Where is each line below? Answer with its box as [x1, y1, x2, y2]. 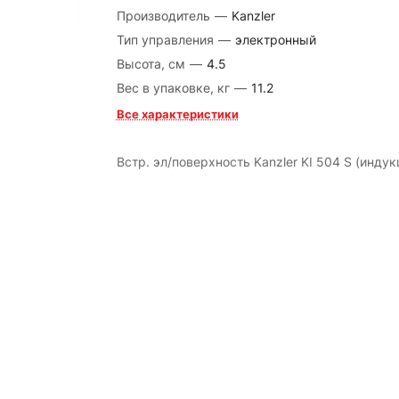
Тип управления [116, 32, 217, 47]
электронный [234, 32, 316, 47]
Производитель [116, 8, 214, 23]
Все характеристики [116, 107, 239, 121]
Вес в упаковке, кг [116, 80, 233, 95]
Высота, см [116, 56, 189, 71]
